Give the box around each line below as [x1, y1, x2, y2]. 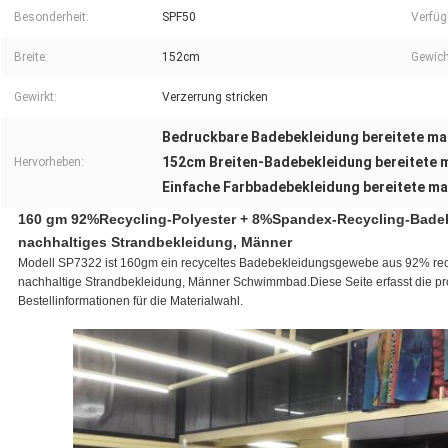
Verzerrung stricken [162, 89, 268, 104]
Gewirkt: [14, 89, 57, 104]
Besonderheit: [14, 9, 89, 24]
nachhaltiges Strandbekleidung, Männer [17, 233, 292, 250]
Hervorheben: [14, 154, 84, 169]
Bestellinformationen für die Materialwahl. [17, 293, 243, 308]
